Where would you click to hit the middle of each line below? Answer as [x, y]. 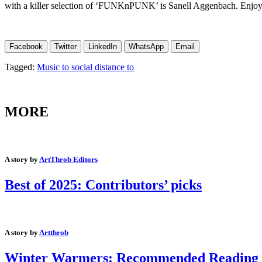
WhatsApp [146, 46]
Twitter [65, 46]
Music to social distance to [85, 67]
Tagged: [21, 67]
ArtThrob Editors [68, 159]
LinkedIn [103, 46]
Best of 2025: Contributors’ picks [103, 185]
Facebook [26, 46]
